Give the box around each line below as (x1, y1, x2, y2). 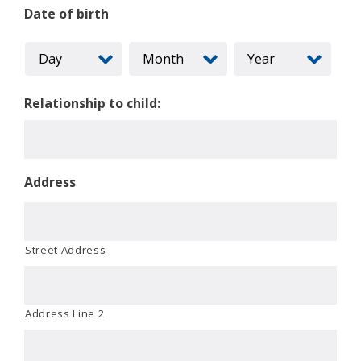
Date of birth (24, 4, 109, 23)
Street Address (25, 242, 106, 257)
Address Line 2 (25, 305, 105, 321)
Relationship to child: (24, 93, 160, 112)
